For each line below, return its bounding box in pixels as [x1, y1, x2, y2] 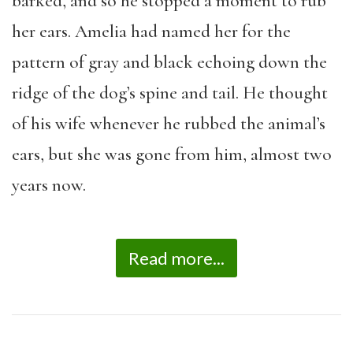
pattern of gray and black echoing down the [12, 51, 327, 73]
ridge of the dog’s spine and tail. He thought [12, 82, 328, 104]
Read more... [128, 247, 225, 269]
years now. [12, 174, 86, 196]
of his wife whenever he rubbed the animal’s [12, 113, 325, 135]
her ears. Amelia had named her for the [12, 20, 291, 43]
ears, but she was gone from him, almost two [12, 143, 332, 165]
